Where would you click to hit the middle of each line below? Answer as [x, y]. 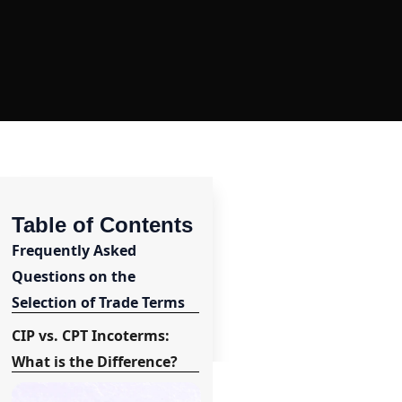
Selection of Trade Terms [99, 303]
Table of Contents [103, 225]
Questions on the [74, 277]
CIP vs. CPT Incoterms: [91, 336]
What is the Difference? [95, 362]
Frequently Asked [74, 251]
